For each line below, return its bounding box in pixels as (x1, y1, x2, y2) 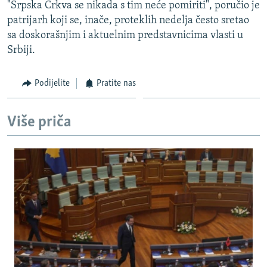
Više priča (7, 114, 72, 131)
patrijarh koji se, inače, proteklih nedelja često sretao (7, 14, 249, 26)
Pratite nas (97, 78, 136, 88)
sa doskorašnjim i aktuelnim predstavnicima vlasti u (7, 29, 243, 41)
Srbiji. (7, 44, 35, 56)
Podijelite (34, 78, 70, 88)
